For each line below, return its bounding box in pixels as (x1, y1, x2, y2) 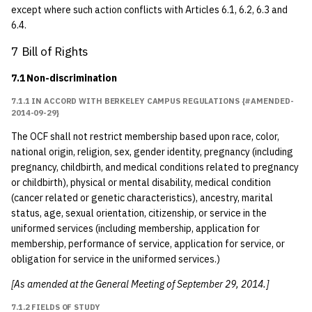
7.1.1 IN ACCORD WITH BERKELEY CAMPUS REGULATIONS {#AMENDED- (11, 96, 294, 106)
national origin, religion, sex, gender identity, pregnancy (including (11, 146, 293, 158)
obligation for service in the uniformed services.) (11, 253, 220, 265)
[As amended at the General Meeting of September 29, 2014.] (11, 278, 269, 290)
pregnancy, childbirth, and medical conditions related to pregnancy (11, 161, 299, 173)
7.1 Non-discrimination (11, 72, 117, 84)
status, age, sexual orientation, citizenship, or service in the (11, 207, 267, 219)
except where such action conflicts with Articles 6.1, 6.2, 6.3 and (11, 3, 288, 16)
